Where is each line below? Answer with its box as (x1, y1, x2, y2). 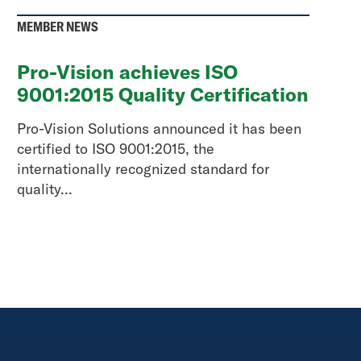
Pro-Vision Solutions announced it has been (17, 119, 302, 138)
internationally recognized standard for (17, 160, 270, 178)
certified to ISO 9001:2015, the (17, 139, 215, 158)
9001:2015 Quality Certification (17, 82, 309, 106)
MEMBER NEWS (17, 19, 99, 35)
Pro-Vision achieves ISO (17, 60, 239, 84)
